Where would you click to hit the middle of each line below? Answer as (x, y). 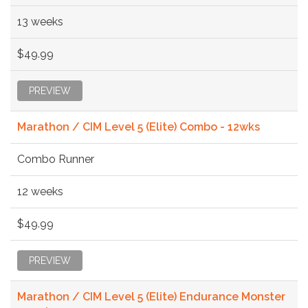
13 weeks (40, 21)
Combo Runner (56, 159)
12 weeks (40, 191)
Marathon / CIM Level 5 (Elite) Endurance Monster (151, 296)
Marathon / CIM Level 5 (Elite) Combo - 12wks (139, 126)
